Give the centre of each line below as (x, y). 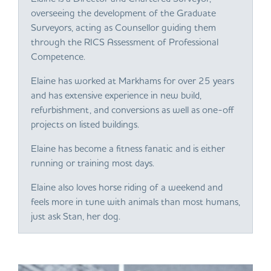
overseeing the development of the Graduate (123, 13)
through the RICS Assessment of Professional (125, 42)
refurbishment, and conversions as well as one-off (132, 109)
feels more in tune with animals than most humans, (135, 201)
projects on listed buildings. (85, 124)
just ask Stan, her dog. (76, 216)
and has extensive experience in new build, (116, 95)
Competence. (58, 56)
